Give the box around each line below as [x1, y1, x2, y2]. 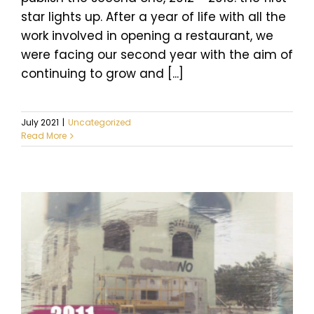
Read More [21, 130, 67, 142]
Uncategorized [68, 116, 131, 129]
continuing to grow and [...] [21, 65, 184, 83]
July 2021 [21, 116, 59, 129]
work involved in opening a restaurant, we [21, 27, 273, 45]
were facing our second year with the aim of [21, 46, 293, 64]
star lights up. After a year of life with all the [21, 8, 286, 26]
